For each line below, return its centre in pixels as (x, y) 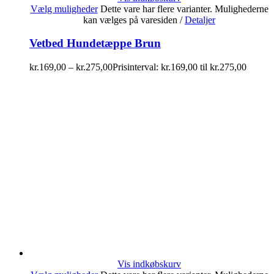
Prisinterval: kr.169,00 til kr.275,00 (180, 67)
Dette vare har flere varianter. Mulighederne (184, 9)
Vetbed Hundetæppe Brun (95, 43)
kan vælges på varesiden (131, 20)
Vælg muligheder (64, 9)
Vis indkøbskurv (149, 264)
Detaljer (200, 20)
